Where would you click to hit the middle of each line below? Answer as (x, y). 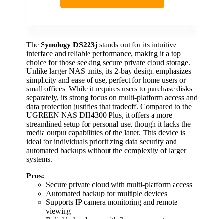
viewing (58, 211)
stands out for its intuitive (137, 45)
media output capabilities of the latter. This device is (106, 133)
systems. (39, 159)
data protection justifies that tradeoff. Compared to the (109, 107)
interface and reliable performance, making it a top (104, 54)
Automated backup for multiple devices (107, 194)
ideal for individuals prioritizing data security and (102, 142)
